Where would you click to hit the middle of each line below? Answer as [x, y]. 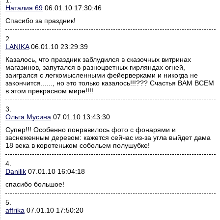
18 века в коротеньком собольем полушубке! [78, 146]
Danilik [16, 172]
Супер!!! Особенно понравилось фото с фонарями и [91, 130]
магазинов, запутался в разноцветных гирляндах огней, [95, 68]
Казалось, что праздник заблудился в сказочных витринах [98, 60]
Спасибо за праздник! [41, 21]
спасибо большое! [35, 184]
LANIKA [17, 47]
